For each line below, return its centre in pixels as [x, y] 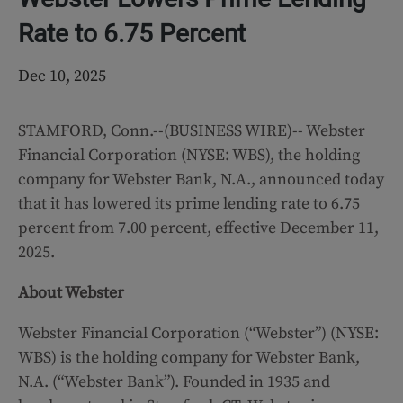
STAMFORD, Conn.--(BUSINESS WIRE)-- [162, 131]
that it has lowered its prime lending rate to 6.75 [189, 204]
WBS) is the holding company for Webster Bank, [189, 358]
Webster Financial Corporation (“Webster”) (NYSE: [198, 333]
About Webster [71, 293]
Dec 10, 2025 [62, 76]
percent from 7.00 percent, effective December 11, [198, 228]
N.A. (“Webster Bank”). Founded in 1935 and [174, 382]
